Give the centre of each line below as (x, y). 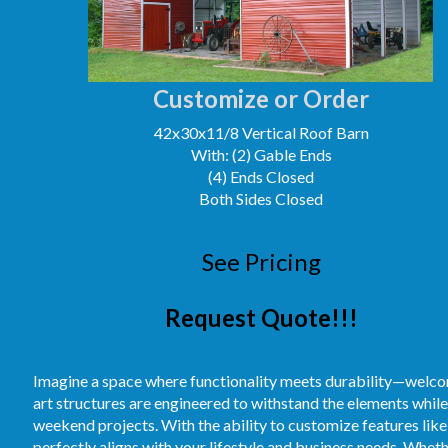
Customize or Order (261, 98)
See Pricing (261, 261)
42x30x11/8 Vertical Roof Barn (261, 132)
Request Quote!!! (261, 317)
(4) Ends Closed (261, 176)
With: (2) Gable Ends (261, 154)
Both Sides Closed (261, 198)
